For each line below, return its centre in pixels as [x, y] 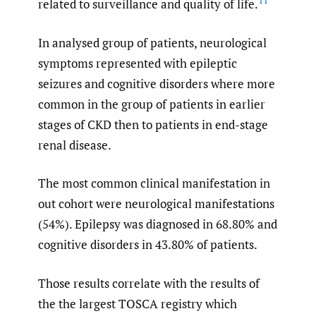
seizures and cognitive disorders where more [157, 83]
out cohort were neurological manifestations [156, 204]
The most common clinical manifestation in [154, 183]
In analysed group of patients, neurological [152, 42]
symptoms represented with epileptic [138, 63]
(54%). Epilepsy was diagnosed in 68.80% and [158, 224]
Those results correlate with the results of [149, 283]
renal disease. [75, 145]
